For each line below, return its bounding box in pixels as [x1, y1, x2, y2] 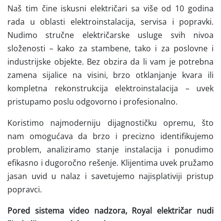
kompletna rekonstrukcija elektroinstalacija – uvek [7, 82, 214, 94]
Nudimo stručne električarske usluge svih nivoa [7, 29, 214, 40]
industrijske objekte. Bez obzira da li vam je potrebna [7, 56, 214, 67]
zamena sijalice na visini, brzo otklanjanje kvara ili [7, 69, 214, 80]
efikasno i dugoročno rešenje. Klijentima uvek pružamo [7, 157, 214, 168]
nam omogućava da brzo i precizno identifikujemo [7, 130, 214, 142]
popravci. [7, 184, 42, 195]
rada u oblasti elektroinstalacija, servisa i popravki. [7, 16, 214, 27]
